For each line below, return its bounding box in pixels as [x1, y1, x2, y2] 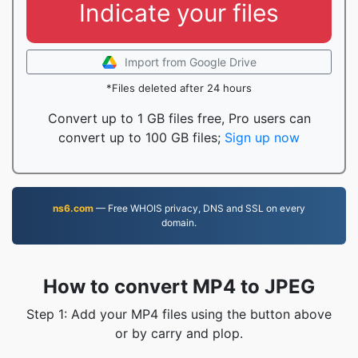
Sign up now [225, 129, 300, 145]
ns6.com [53, 202, 93, 214]
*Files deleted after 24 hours [106, 82, 252, 94]
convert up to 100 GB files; [58, 129, 225, 145]
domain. [161, 217, 197, 229]
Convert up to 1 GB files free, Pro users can [47, 110, 311, 126]
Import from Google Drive [124, 55, 257, 69]
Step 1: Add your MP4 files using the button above [26, 306, 332, 322]
